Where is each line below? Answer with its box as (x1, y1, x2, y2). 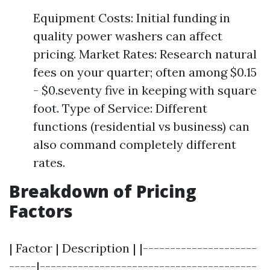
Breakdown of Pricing (9, 180, 196, 202)
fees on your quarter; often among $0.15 (33, 64, 257, 80)
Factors (9, 199, 73, 222)
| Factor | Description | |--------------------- (9, 240, 257, 256)
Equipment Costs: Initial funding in (33, 10, 230, 25)
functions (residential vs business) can (33, 119, 250, 134)
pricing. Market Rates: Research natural (33, 46, 257, 61)
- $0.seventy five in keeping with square (33, 83, 257, 98)
